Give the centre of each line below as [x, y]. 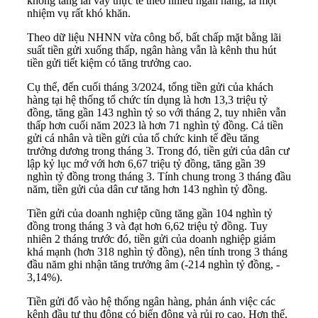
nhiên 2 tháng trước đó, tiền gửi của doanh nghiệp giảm [151, 238]
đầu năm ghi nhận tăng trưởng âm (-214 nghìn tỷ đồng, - [153, 264]
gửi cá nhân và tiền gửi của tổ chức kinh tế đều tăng [143, 138]
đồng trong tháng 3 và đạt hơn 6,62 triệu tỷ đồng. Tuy [147, 226]
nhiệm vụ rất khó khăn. [79, 13]
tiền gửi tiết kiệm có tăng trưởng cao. [109, 62]
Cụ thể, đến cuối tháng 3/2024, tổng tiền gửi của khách [150, 87]
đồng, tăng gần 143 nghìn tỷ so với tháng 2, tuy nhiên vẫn [157, 112]
